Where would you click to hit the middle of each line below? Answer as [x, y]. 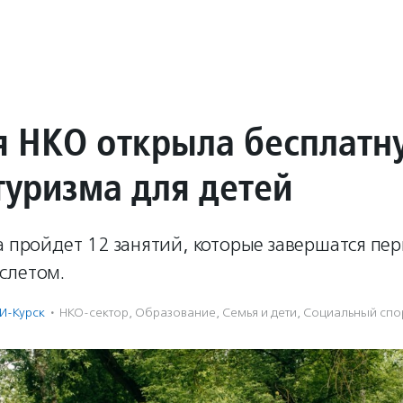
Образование [175, 313]
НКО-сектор [94, 313]
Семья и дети [260, 313]
